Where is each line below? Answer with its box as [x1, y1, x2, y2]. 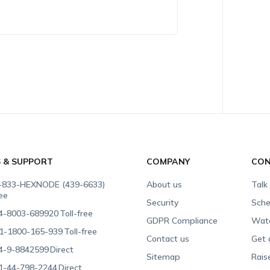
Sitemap [146, 251, 181, 262]
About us [146, 179, 183, 190]
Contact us [146, 233, 190, 244]
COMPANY [146, 156, 190, 167]
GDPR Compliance [146, 215, 218, 226]
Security [146, 197, 179, 208]
